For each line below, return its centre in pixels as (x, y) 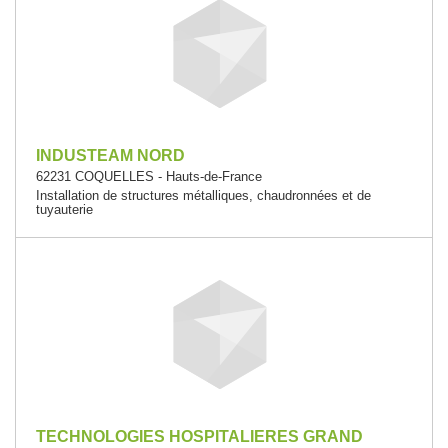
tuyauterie (64, 209)
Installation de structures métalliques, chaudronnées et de (203, 195)
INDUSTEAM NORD (110, 155)
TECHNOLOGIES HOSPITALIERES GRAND (199, 436)
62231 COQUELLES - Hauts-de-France (149, 176)
